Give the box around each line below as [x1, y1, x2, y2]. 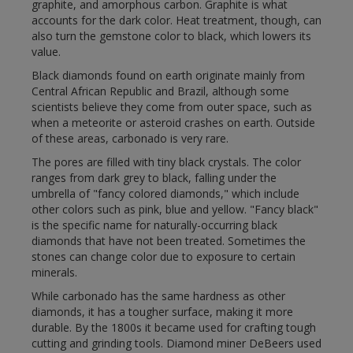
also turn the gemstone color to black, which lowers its [32, 28, 311, 44]
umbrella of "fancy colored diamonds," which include [32, 186, 299, 202]
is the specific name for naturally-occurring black [32, 217, 277, 233]
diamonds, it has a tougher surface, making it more [32, 304, 293, 320]
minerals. [32, 265, 77, 281]
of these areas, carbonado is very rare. [32, 131, 229, 147]
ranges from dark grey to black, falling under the [32, 170, 277, 186]
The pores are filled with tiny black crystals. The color [32, 154, 301, 170]
